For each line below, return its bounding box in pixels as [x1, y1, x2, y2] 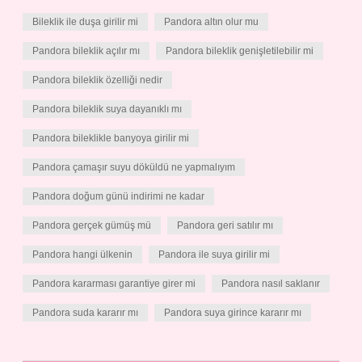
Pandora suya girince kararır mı [164, 307, 301, 318]
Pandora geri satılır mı [177, 220, 273, 231]
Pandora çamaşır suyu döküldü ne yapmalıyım [32, 162, 235, 173]
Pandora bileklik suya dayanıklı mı [32, 103, 182, 115]
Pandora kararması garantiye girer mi [32, 278, 196, 289]
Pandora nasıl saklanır [221, 278, 320, 289]
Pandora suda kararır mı [32, 307, 138, 318]
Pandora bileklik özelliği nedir [32, 74, 162, 86]
